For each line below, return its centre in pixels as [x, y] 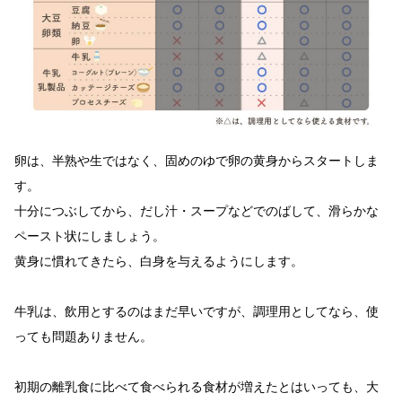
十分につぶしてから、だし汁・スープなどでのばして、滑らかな [197, 210]
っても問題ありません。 [83, 336]
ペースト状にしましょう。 [90, 236]
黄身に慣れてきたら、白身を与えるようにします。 [159, 261]
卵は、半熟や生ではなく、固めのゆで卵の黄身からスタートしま [197, 160]
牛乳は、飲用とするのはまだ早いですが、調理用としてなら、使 [197, 311]
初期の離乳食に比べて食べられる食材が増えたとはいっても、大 [197, 386]
